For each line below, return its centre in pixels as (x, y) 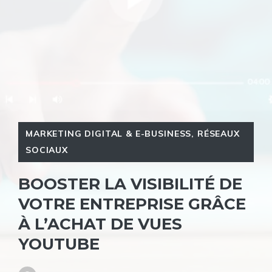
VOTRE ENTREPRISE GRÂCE (132, 204)
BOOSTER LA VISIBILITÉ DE (130, 184)
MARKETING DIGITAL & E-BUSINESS (109, 134)
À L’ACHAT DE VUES (100, 224)
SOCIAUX (47, 150)
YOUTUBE (59, 244)
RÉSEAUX (218, 134)
